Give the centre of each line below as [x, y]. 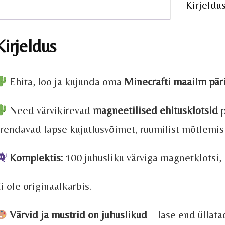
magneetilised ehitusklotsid [156, 110]
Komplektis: [36, 158]
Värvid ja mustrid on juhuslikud [79, 215]
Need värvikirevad [50, 110]
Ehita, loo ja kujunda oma [66, 82]
